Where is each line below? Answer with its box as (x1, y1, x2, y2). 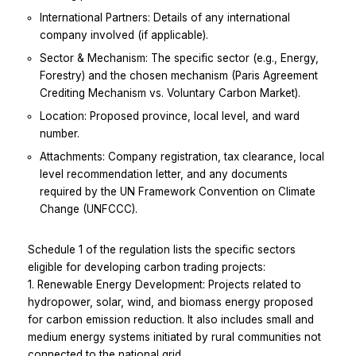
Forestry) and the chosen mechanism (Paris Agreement (40, 68, 318, 82)
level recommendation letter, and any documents (40, 167, 288, 180)
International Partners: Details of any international (40, 10, 290, 24)
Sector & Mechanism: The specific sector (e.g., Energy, (40, 51, 319, 64)
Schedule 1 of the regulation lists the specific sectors (28, 242, 296, 256)
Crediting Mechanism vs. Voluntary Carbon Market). (40, 86, 300, 99)
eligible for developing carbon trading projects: (28, 260, 265, 273)
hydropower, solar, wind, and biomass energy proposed (28, 295, 313, 308)
